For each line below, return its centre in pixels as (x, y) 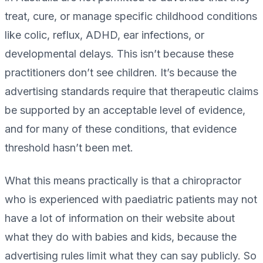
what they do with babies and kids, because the (121, 237)
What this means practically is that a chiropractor (123, 181)
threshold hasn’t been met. (69, 148)
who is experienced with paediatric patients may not (131, 200)
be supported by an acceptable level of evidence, (125, 110)
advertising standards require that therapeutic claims (131, 92)
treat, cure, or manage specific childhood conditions (131, 16)
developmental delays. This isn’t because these (119, 54)
